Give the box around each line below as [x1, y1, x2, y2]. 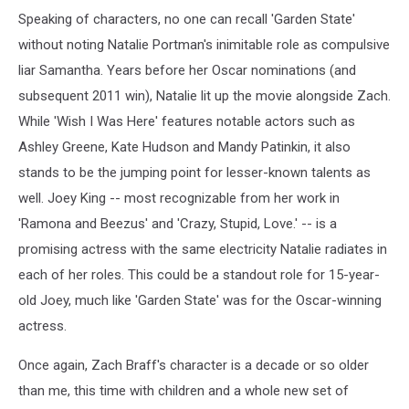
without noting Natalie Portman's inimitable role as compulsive [18, 36, 390, 53]
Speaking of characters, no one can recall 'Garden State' [18, 10, 355, 27]
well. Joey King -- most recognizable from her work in [18, 189, 340, 206]
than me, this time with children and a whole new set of [18, 382, 349, 399]
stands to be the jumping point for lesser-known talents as [18, 163, 371, 181]
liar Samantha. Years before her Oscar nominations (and [18, 61, 356, 79]
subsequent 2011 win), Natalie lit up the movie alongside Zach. [18, 87, 391, 104]
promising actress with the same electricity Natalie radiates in [18, 240, 387, 257]
